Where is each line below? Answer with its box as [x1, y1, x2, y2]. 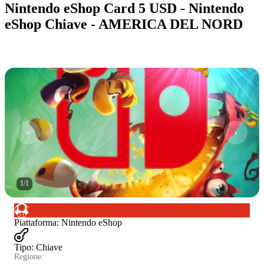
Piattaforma [14, 217, 57, 227]
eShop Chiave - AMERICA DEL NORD [5, 16, 243, 32]
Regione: [14, 252, 44, 261]
